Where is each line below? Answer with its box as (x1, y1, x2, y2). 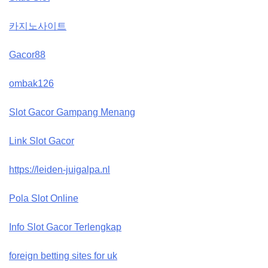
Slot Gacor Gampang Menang (9, 107, 135, 117)
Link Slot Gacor (9, 136, 74, 146)
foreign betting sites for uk (9, 251, 117, 261)
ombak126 (9, 78, 54, 89)
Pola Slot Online (9, 193, 78, 203)
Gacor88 (9, 50, 45, 60)
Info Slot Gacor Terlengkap (9, 222, 121, 232)
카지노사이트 (9, 21, 66, 31)
